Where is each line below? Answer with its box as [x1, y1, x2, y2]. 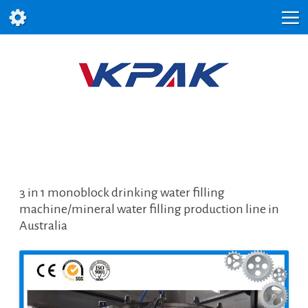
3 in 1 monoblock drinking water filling [19, 186, 225, 200]
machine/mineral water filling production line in [19, 202, 279, 217]
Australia [19, 219, 67, 233]
